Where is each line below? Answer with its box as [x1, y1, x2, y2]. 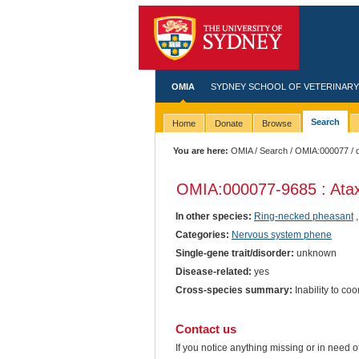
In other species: [175, 210, 252, 222]
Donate [214, 119, 243, 129]
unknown [293, 247, 337, 259]
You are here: [173, 146, 229, 155]
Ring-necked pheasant [253, 210, 353, 222]
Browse [261, 119, 292, 129]
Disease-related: [175, 265, 252, 277]
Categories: [175, 228, 229, 240]
